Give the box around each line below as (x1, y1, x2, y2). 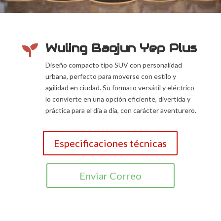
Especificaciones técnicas (54, 137, 167, 149)
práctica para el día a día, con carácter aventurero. (45, 106, 196, 114)
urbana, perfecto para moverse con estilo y (45, 72, 176, 80)
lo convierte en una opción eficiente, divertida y (45, 94, 190, 103)
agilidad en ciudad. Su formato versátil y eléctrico (45, 83, 194, 92)
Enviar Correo (79, 169, 142, 182)
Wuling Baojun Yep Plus (45, 40, 197, 56)
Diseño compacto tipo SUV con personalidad (45, 60, 182, 69)
